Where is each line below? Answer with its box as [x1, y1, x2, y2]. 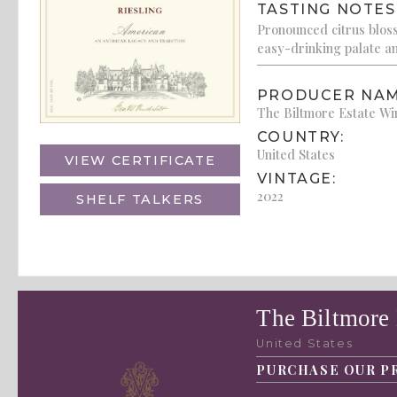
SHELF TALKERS [76, 191, 204, 208]
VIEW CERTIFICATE [64, 152, 216, 169]
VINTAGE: [256, 170, 337, 188]
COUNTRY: [256, 128, 345, 146]
